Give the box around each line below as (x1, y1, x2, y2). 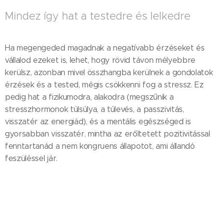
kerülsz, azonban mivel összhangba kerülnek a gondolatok (5, 68, 213, 77)
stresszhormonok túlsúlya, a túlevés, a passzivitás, (5, 105, 184, 114)
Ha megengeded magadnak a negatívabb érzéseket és (5, 43, 205, 53)
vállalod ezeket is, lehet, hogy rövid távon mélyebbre (5, 55, 196, 65)
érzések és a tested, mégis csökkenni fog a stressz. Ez (5, 80, 204, 89)
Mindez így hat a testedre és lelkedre (5, 9, 191, 23)
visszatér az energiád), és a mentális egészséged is (5, 117, 191, 126)
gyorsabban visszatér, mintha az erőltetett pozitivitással (5, 129, 210, 138)
